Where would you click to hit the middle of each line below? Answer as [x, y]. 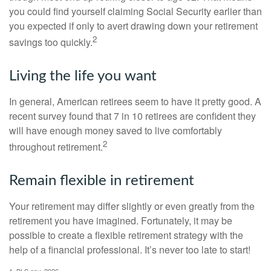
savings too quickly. [51, 42]
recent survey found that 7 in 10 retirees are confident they [132, 116]
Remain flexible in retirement [102, 181]
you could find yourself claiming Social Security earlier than [135, 11]
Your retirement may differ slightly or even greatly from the [132, 206]
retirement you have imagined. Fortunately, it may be [121, 221]
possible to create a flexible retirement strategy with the [126, 235]
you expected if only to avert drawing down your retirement [133, 25]
